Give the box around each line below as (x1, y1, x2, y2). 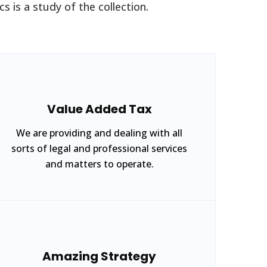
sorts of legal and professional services (11, 142, 187, 155)
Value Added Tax (46, 101, 152, 117)
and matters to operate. (45, 157, 154, 170)
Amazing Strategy (42, 248, 156, 265)
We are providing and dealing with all (16, 126, 182, 139)
